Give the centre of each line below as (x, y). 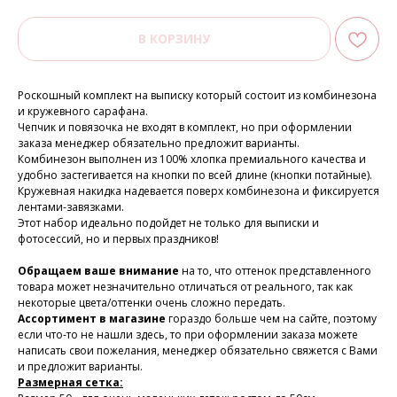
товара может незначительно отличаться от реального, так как (185, 287)
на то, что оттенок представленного (276, 271)
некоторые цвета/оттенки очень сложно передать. (152, 303)
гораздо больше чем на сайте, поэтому (272, 319)
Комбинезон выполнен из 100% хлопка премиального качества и (192, 160)
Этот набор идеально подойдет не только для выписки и (168, 223)
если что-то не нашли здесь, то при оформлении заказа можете (188, 335)
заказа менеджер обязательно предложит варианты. (159, 144)
